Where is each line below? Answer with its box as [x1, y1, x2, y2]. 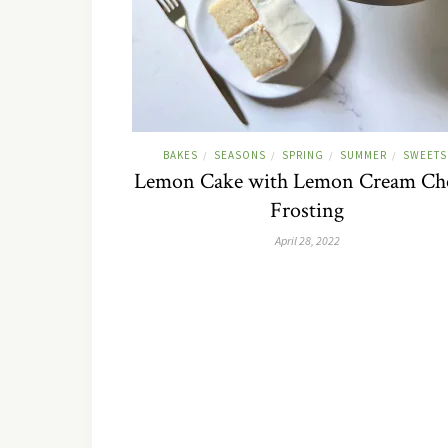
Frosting [270, 196, 344, 225]
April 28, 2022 [274, 233, 340, 248]
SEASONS [213, 148, 266, 162]
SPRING [281, 148, 324, 162]
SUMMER [339, 148, 387, 162]
